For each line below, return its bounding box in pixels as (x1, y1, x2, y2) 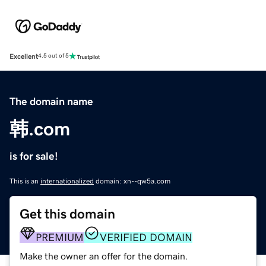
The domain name (9, 96, 93, 107)
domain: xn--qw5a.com (94, 177, 170, 185)
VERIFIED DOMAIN (100, 232, 192, 243)
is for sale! (9, 150, 58, 161)
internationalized (40, 177, 94, 185)
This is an (9, 177, 40, 185)
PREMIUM (36, 232, 84, 243)
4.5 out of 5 (38, 53, 69, 59)
